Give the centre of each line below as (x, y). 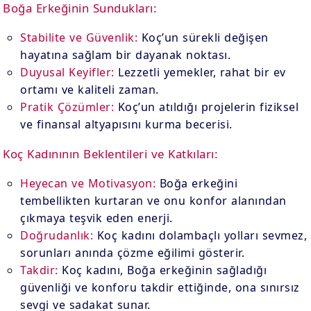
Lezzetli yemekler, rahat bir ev (200, 72)
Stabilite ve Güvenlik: (79, 37)
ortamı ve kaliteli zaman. (90, 90)
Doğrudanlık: (57, 235)
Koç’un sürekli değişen (203, 37)
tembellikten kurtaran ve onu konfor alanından (153, 201)
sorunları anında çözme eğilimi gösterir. (133, 253)
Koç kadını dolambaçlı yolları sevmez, (200, 235)
